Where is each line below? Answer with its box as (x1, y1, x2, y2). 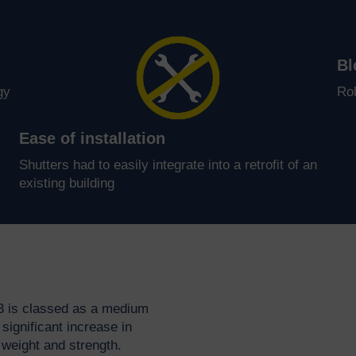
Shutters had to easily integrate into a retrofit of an (18, 157, 317, 173)
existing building (18, 176, 114, 192)
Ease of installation (18, 130, 165, 148)
